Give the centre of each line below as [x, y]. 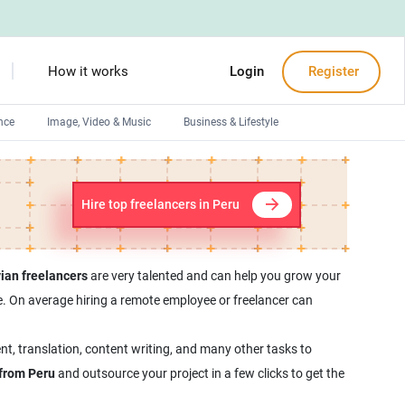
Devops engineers [93, 165]
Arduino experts [88, 257]
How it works [88, 71]
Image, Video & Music [99, 122]
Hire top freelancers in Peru [160, 204]
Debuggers [76, 226]
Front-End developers [101, 195]
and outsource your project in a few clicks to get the [199, 373]
